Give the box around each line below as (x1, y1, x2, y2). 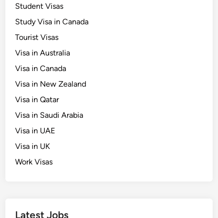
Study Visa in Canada (15, 17, 89, 27)
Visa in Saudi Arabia (15, 110, 84, 120)
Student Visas (15, 1, 64, 11)
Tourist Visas (15, 33, 59, 42)
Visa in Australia (15, 48, 71, 58)
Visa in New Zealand (15, 79, 87, 89)
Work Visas (15, 157, 53, 167)
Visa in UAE (15, 126, 55, 136)
